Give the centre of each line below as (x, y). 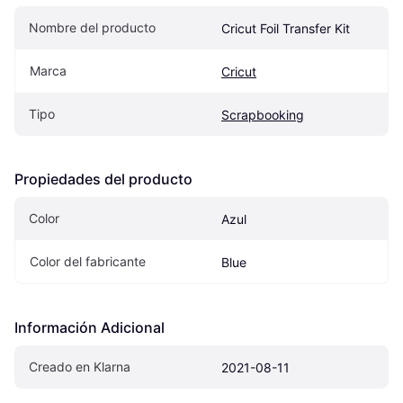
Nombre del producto (92, 28)
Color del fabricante (88, 262)
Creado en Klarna (80, 367)
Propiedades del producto (103, 179)
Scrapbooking (263, 115)
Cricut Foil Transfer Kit (286, 29)
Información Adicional (90, 328)
